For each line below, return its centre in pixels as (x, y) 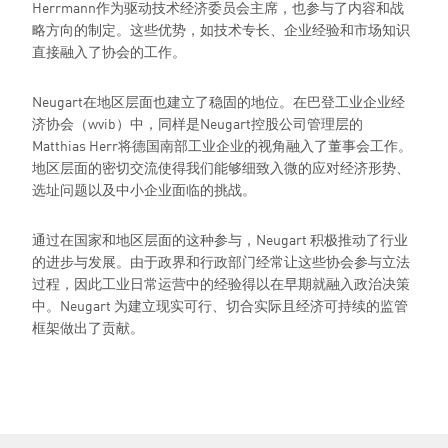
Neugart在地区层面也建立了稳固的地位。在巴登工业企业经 (218, 101)
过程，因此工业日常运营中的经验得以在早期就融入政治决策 (221, 283)
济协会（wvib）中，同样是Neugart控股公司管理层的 (197, 123)
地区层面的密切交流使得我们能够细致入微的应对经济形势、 (221, 167)
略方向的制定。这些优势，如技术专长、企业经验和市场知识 (221, 29)
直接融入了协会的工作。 (109, 51)
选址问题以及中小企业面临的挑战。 (144, 189)
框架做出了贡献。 (88, 327)
